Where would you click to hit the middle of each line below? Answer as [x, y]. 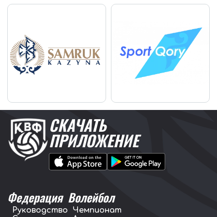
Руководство [40, 210]
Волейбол [91, 197]
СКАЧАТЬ [77, 125]
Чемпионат [97, 210]
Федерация [35, 197]
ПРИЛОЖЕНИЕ [94, 140]
